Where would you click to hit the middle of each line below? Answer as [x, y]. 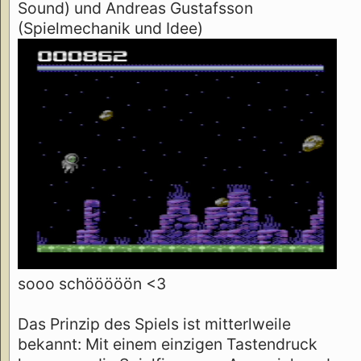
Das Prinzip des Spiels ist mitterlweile [154, 324]
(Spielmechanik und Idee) [110, 28]
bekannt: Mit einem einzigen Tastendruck [168, 344]
